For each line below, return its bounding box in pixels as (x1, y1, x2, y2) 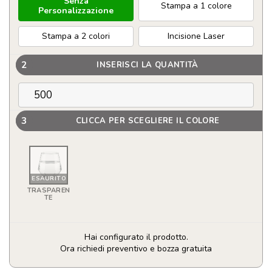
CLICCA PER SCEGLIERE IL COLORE (75, 115, 220, 126)
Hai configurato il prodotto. (84, 231, 188, 243)
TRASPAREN (27, 186, 70, 195)
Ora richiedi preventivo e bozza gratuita (60, 243, 212, 255)
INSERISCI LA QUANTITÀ (97, 59, 199, 70)
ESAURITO (32, 174, 66, 183)
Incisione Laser (168, 30, 225, 42)
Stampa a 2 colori (42, 30, 110, 42)
